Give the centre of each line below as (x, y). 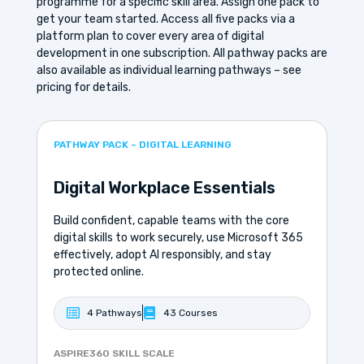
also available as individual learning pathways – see (169, 71)
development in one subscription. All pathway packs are (182, 54)
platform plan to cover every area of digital (150, 37)
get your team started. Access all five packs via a (165, 19)
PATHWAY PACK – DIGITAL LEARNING (142, 144)
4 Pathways (114, 312)
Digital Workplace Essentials (164, 187)
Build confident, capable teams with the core (171, 220)
